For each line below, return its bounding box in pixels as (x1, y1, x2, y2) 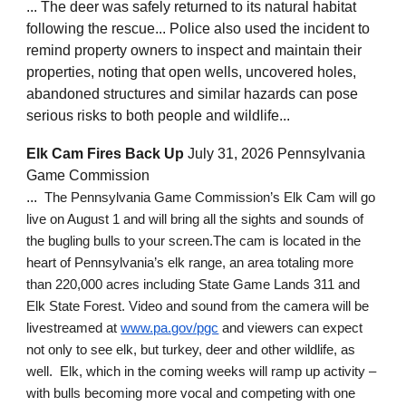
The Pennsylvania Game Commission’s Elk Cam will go (41, 190, 376, 206)
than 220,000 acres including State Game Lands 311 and (26, 277, 361, 293)
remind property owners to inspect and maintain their (26, 43, 362, 59)
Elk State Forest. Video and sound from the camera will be (26, 299, 370, 314)
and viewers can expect (218, 321, 363, 336)
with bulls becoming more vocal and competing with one (26, 386, 356, 401)
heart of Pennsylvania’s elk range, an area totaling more (26, 256, 354, 271)
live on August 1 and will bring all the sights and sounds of (26, 212, 364, 227)
